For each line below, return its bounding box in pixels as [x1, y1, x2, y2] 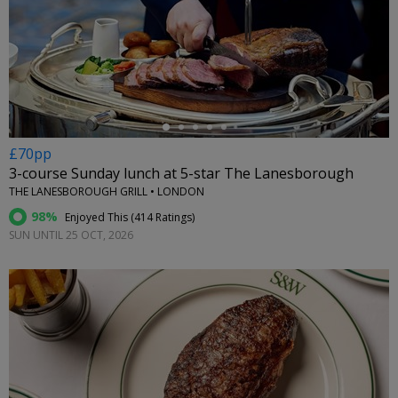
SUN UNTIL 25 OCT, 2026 [9, 227, 133, 243]
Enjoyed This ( [62, 210, 134, 226]
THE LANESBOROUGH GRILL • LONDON [9, 184, 204, 200]
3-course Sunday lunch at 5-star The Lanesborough [9, 163, 354, 184]
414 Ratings [134, 210, 192, 226]
